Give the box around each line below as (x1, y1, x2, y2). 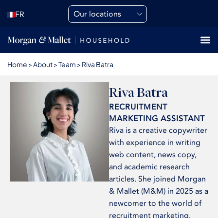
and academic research (109, 162, 190, 172)
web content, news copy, (109, 149, 197, 160)
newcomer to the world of (109, 198, 201, 209)
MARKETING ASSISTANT (109, 113, 205, 124)
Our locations (73, 9, 122, 19)
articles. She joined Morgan (109, 174, 206, 184)
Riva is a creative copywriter (109, 125, 207, 136)
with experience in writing (109, 137, 200, 148)
